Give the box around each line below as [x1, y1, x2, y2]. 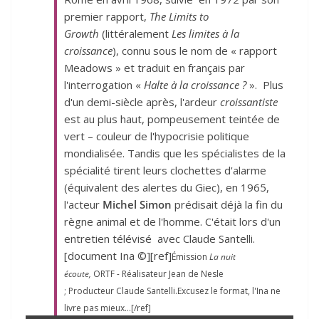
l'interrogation [64, 77, 135, 92]
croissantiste [220, 94, 278, 109]
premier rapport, [64, 9, 150, 23]
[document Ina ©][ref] [64, 248, 172, 263]
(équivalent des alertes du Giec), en [64, 179, 241, 194]
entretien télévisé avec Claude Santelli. [64, 231, 255, 246]
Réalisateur [122, 267, 169, 280]
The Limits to [150, 9, 209, 23]
